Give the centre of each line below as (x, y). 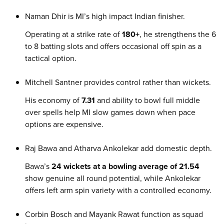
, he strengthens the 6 (178, 34)
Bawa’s (38, 166)
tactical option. (51, 58)
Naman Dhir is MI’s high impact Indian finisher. (105, 16)
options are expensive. (64, 124)
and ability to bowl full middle (147, 100)
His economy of (53, 100)
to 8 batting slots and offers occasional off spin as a (113, 46)
